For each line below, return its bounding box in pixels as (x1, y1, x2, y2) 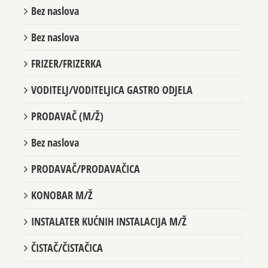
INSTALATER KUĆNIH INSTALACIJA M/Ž (31, 226, 187, 240)
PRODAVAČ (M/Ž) (31, 120, 103, 135)
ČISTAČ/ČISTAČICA (31, 252, 103, 267)
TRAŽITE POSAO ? (35, 1, 124, 15)
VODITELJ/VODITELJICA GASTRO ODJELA (31, 94, 193, 109)
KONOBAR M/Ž (31, 199, 93, 214)
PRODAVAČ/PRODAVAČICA (31, 173, 140, 188)
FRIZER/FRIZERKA (31, 68, 102, 83)
